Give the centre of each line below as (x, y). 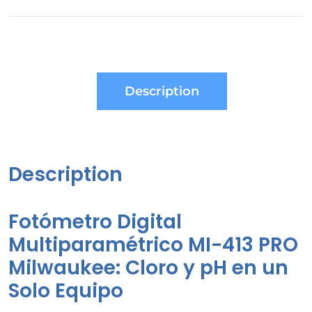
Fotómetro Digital (95, 221)
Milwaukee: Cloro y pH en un (148, 267)
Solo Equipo (66, 290)
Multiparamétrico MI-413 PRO (153, 244)
